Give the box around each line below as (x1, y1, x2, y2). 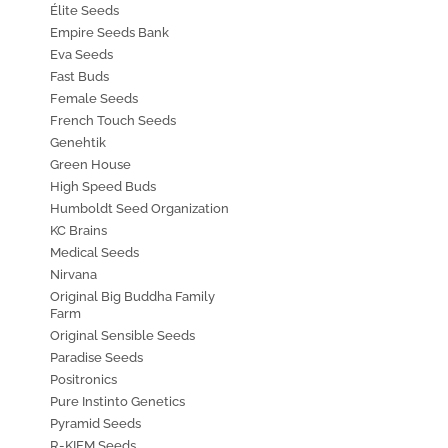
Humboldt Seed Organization (50, 201, 229, 217)
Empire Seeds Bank (50, 25, 169, 41)
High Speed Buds (50, 179, 156, 195)
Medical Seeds (50, 245, 139, 261)
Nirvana (50, 267, 97, 283)
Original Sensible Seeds (50, 328, 195, 344)
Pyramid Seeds (50, 416, 141, 432)
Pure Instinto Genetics (50, 394, 185, 410)
